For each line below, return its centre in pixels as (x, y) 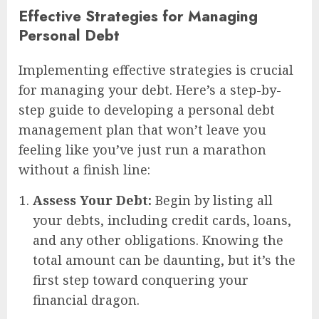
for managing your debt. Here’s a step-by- (150, 90)
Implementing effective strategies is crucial (156, 70)
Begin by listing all (212, 200)
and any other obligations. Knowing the (158, 240)
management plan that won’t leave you (142, 130)
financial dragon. (86, 300)
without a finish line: (84, 170)
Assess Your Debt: (92, 200)
